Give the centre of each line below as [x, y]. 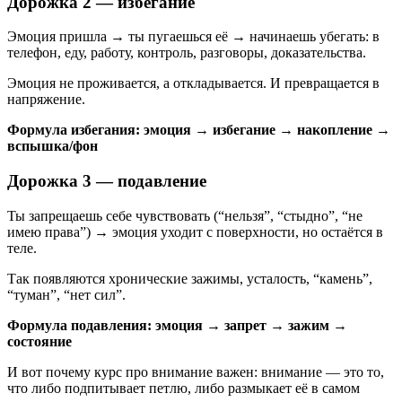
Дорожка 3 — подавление [107, 181]
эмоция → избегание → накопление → [267, 130]
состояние [39, 341]
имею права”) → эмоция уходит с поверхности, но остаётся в [195, 232]
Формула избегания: [75, 130]
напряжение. [46, 100]
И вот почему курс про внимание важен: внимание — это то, [196, 371]
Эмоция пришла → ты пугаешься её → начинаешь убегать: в [193, 37]
